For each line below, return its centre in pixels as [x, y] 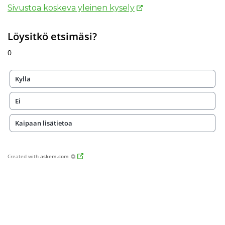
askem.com [54, 156]
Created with [24, 156]
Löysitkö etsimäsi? [52, 36]
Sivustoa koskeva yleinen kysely [71, 8]
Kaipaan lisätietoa [44, 123]
